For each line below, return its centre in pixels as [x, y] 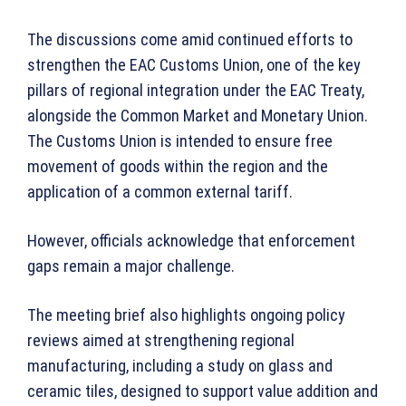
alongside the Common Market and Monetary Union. [198, 116]
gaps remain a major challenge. [131, 266]
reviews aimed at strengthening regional [161, 341]
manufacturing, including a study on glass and [180, 366]
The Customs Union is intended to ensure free [180, 141]
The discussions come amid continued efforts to [190, 40]
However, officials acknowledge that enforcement [191, 241]
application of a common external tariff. [160, 192]
